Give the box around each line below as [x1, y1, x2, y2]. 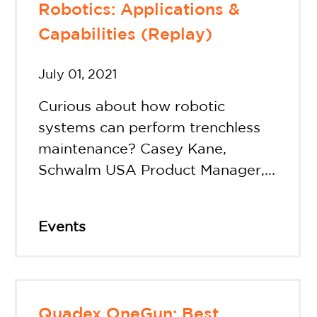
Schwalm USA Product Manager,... [38, 163, 275, 177]
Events [38, 220, 86, 234]
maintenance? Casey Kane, [38, 142, 226, 156]
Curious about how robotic [38, 100, 225, 113]
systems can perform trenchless [38, 121, 260, 134]
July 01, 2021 [38, 69, 117, 81]
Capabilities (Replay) [38, 28, 212, 43]
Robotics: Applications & [38, 3, 240, 18]
